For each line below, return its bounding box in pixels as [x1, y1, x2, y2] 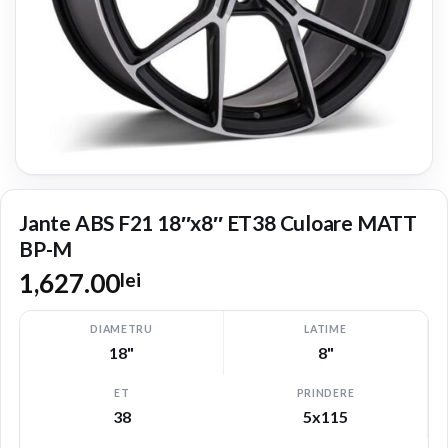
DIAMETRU [90, 323, 153, 336]
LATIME [304, 323, 347, 336]
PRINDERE [296, 387, 355, 400]
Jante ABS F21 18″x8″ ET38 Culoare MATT [19, 210, 418, 236]
